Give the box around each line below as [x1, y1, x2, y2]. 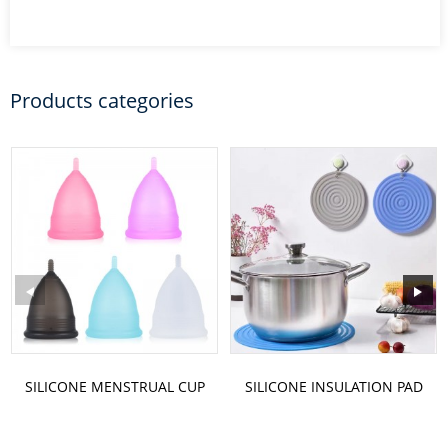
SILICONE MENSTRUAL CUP [24, 377, 205, 396]
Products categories [10, 87, 194, 114]
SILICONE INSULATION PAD [244, 377, 423, 396]
